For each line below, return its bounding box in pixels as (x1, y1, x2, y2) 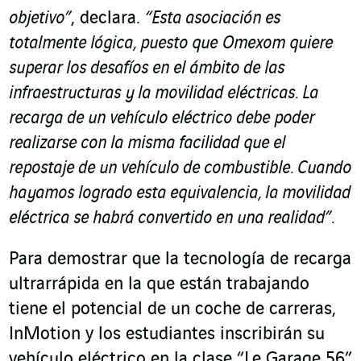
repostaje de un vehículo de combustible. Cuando (9, 159, 351, 179)
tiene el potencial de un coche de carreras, (9, 300, 336, 320)
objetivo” (9, 9, 71, 29)
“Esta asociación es (145, 9, 280, 29)
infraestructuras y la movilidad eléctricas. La (9, 84, 318, 104)
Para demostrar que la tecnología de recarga (9, 250, 351, 270)
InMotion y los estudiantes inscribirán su (9, 325, 325, 345)
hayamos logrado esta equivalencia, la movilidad (9, 184, 351, 204)
